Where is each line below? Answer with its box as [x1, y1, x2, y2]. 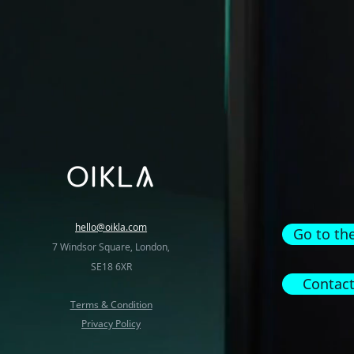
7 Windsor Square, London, [52, 240, 171, 253]
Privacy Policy [81, 317, 141, 330]
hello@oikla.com [75, 220, 148, 233]
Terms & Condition [70, 298, 153, 311]
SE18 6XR [90, 260, 132, 273]
